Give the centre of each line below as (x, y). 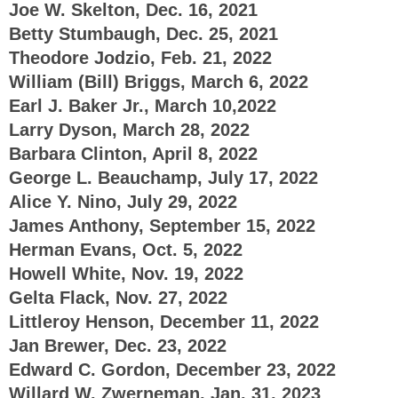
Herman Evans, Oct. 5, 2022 (126, 249)
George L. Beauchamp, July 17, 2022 (163, 177)
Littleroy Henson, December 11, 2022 (164, 321)
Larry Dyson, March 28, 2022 (129, 129)
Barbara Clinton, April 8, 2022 (133, 153)
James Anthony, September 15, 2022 (162, 225)
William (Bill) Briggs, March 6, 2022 (159, 81)
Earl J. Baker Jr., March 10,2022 (143, 105)
